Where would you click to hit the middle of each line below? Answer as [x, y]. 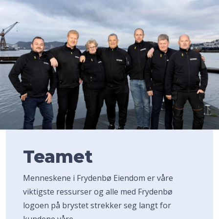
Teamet [58, 156]
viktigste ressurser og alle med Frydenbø [98, 191]
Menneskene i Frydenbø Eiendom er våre [98, 178]
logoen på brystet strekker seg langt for [97, 205]
